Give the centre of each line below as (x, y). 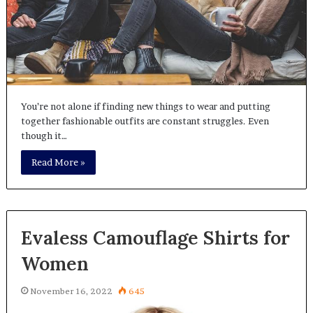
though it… (44, 136)
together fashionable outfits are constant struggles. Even (145, 121)
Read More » (58, 162)
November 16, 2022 (71, 291)
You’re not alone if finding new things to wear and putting (145, 107)
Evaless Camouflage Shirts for (155, 238)
